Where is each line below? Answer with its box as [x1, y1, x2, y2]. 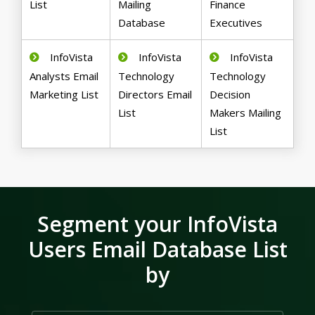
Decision [210, 87, 251, 102]
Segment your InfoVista [37, 210, 278, 239]
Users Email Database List [27, 235, 288, 264]
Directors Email [118, 87, 193, 102]
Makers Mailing [210, 105, 282, 120]
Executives [210, 15, 263, 30]
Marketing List [30, 87, 99, 102]
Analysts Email [30, 69, 99, 84]
